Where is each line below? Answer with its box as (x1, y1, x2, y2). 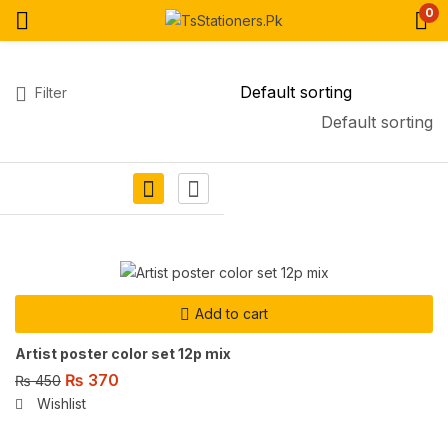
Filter (35, 84, 67, 101)
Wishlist (37, 394, 86, 412)
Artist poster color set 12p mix (15, 345, 231, 363)
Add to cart (195, 305, 268, 323)
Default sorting (321, 112, 433, 132)
